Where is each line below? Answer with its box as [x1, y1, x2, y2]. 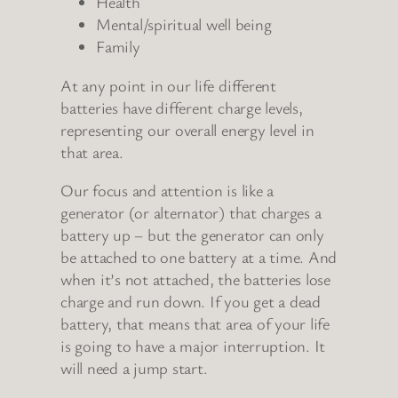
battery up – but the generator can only [60, 224, 324, 246]
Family [96, 36, 140, 58]
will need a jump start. [60, 357, 208, 379]
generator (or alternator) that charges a [60, 202, 322, 224]
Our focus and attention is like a [60, 179, 275, 202]
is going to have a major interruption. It [60, 335, 326, 357]
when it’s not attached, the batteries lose [60, 268, 330, 291]
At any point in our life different [60, 74, 276, 96]
